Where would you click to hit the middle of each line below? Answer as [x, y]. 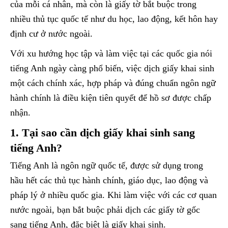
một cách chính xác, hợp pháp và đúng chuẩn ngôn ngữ [113, 83]
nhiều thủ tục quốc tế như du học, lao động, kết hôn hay [114, 19]
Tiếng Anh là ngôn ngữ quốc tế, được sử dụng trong [107, 166]
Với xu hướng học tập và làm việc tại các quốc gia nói [111, 54]
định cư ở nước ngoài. [51, 34]
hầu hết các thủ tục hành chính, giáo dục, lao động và [109, 180]
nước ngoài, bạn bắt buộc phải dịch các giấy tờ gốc [105, 210]
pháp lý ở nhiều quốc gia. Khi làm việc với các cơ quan [113, 195]
